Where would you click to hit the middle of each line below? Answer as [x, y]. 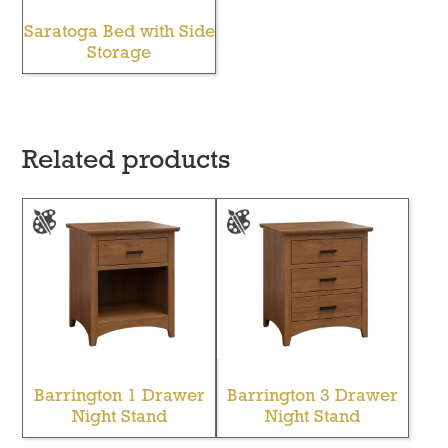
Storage [119, 54]
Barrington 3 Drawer [313, 396]
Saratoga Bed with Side [119, 33]
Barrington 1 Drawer [119, 396]
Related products [126, 162]
